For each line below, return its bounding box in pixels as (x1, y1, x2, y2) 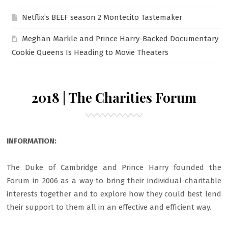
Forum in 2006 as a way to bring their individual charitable (7, 176, 221, 185)
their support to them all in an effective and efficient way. (7, 203, 212, 212)
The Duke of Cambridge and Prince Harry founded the (7, 163, 221, 172)
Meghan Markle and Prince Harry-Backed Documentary (22, 34, 219, 43)
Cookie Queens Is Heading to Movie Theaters (12, 48, 169, 57)
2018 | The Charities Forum (32, 89, 196, 106)
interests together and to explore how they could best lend (7, 189, 221, 198)
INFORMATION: (7, 136, 57, 146)
